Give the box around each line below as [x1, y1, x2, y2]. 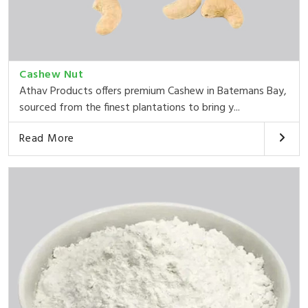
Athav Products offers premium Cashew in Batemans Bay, [19, 82, 287, 100]
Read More [19, 129, 75, 148]
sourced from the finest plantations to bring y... [19, 98, 240, 117]
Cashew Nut [19, 65, 83, 84]
